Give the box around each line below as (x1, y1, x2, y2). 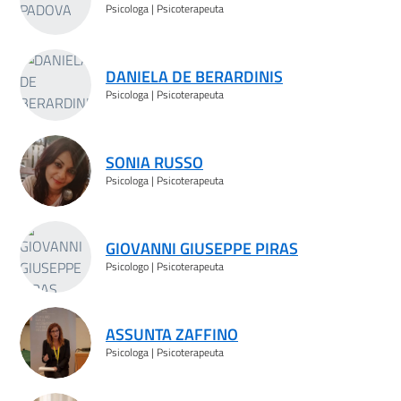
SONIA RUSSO (106, 149, 203, 175)
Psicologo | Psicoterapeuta (106, 257, 224, 275)
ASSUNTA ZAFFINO (106, 321, 238, 346)
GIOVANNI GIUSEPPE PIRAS (106, 235, 298, 260)
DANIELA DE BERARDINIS (106, 64, 283, 89)
